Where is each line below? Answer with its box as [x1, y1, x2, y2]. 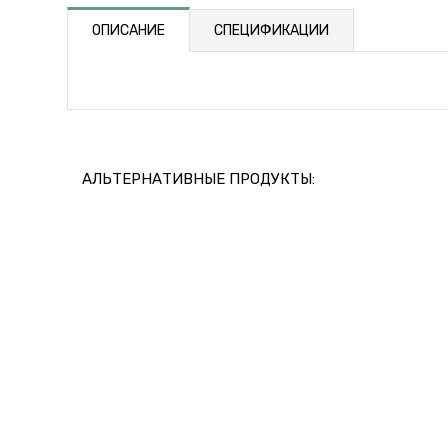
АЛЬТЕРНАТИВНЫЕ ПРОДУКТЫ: [82, 170, 316, 189]
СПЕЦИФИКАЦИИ [214, 22, 330, 40]
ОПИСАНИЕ [92, 22, 166, 40]
